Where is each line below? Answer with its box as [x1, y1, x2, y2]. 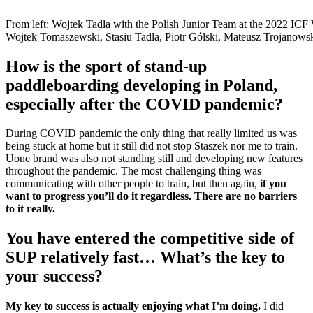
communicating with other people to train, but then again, [6, 177, 260, 190]
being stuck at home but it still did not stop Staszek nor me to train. [6, 140, 298, 152]
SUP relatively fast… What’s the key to [6, 248, 285, 267]
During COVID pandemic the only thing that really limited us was [6, 127, 297, 140]
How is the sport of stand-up [6, 57, 207, 75]
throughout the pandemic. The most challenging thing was [6, 165, 261, 177]
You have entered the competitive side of [6, 229, 294, 248]
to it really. [6, 203, 55, 215]
